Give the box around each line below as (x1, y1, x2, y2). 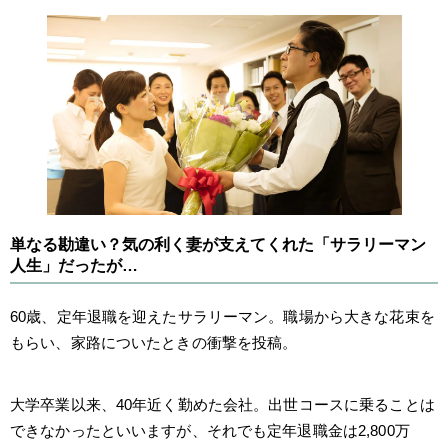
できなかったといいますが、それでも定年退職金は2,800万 (10, 421, 410, 439)
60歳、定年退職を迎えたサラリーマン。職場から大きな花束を (10, 307, 435, 325)
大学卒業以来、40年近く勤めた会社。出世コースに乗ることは (10, 395, 435, 413)
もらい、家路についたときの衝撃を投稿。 (10, 333, 298, 351)
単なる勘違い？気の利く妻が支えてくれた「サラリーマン (10, 235, 426, 253)
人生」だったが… (10, 256, 138, 274)
